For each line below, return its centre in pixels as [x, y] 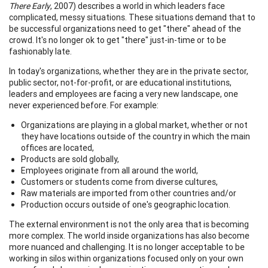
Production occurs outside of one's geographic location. [126, 204]
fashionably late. [40, 51]
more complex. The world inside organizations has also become [129, 235]
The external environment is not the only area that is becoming [129, 224]
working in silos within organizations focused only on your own [126, 258]
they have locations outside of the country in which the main [135, 136]
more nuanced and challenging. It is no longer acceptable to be [127, 247]
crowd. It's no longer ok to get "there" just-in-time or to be [118, 40]
